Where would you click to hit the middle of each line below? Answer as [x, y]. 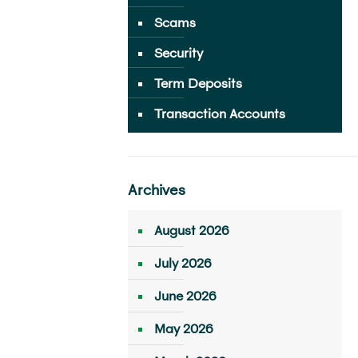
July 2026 [183, 263]
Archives [156, 190]
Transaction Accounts [219, 113]
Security [178, 53]
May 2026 [183, 328]
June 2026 [185, 296]
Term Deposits [198, 83]
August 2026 [191, 230]
